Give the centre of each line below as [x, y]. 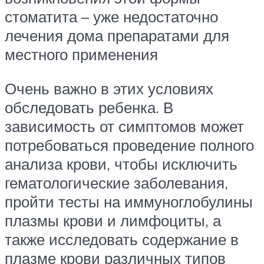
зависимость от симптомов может [124, 126]
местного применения [81, 55]
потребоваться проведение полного [129, 145]
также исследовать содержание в [122, 239]
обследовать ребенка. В [89, 107]
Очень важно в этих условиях [109, 88]
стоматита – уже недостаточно [111, 17]
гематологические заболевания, [116, 182]
